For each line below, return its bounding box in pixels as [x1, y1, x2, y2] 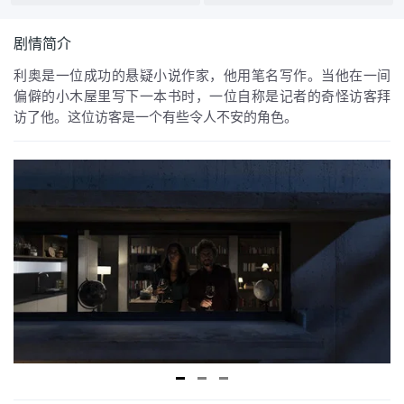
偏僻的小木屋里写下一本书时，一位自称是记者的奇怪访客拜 [14, 88, 390, 105]
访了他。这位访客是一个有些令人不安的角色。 [14, 109, 298, 125]
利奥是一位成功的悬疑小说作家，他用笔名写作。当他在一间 [14, 68, 390, 84]
